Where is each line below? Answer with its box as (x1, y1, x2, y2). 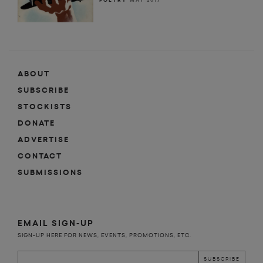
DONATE (18, 118, 55, 129)
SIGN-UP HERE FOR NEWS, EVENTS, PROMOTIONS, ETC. (18, 231, 191, 240)
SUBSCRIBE (18, 85, 69, 96)
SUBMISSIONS (18, 167, 83, 178)
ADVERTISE (18, 134, 69, 146)
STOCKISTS (18, 102, 72, 113)
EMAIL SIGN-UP (18, 218, 94, 230)
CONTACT (18, 151, 62, 162)
